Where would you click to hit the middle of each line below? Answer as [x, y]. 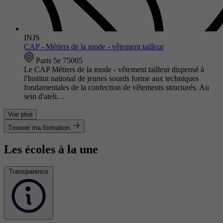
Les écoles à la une [51, 149]
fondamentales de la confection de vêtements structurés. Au [116, 87]
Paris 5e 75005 [58, 60]
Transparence [29, 171]
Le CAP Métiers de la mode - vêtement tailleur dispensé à [114, 69]
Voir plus [20, 114]
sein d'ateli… [44, 96]
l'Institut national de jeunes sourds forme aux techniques [111, 78]
